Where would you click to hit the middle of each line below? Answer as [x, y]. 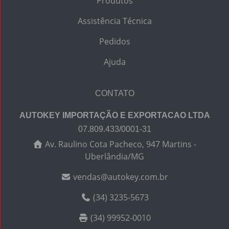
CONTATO [114, 93]
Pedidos [114, 41]
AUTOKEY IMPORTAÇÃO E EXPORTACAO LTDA [114, 115]
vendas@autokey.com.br [120, 177]
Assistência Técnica [114, 21]
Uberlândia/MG [114, 156]
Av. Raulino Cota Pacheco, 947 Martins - [120, 144]
